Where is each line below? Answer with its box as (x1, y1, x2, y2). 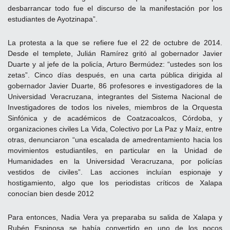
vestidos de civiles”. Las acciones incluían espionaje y (8, 167, 222, 176)
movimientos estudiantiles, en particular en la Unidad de (8, 146, 222, 155)
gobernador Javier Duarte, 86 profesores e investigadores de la (8, 81, 222, 90)
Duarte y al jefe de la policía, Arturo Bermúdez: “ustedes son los (8, 60, 222, 68)
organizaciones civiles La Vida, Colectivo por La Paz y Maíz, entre (8, 124, 222, 133)
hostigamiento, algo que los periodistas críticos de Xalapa (8, 178, 222, 187)
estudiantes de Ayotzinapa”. (8, 14, 98, 23)
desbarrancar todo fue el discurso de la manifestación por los (8, 4, 222, 12)
